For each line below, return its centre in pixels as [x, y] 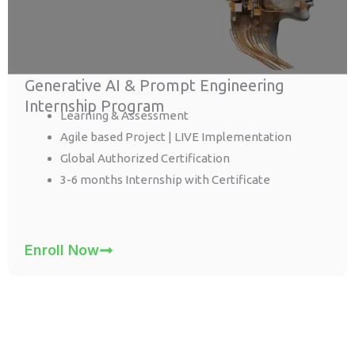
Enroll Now [62, 250]
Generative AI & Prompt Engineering [155, 85]
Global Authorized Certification [145, 158]
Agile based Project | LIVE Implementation [176, 136]
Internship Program [95, 105]
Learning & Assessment [125, 115]
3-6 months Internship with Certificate [166, 179]
